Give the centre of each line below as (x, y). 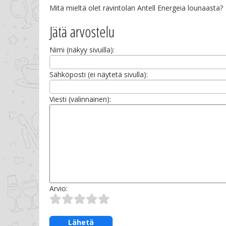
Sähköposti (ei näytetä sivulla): (99, 75)
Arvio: (59, 189)
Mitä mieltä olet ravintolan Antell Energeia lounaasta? (136, 8)
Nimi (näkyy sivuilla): (82, 50)
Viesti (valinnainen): (80, 99)
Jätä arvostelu (82, 32)
